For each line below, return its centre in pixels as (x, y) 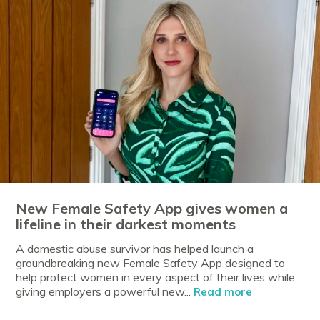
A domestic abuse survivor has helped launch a (135, 249)
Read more (223, 292)
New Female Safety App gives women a (152, 209)
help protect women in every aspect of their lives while (156, 277)
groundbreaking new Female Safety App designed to (151, 263)
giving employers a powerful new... (105, 292)
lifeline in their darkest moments (126, 224)
